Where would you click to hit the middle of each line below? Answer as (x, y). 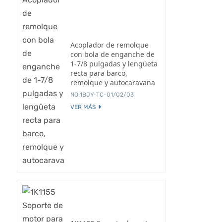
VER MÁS (83, 107)
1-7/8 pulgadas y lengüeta (114, 64)
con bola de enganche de (112, 54)
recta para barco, (99, 73)
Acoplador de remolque (110, 45)
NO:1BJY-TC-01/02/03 (102, 95)
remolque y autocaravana (113, 83)
